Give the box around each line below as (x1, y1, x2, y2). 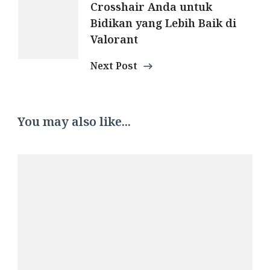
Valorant (90, 31, 138, 46)
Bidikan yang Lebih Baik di (90, 15, 236, 30)
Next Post (90, 58, 137, 72)
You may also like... (17, 113, 131, 130)
